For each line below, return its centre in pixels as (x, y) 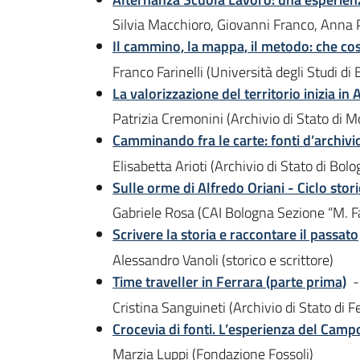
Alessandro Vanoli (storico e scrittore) (223, 260)
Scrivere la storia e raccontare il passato (235, 235)
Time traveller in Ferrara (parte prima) (229, 282)
